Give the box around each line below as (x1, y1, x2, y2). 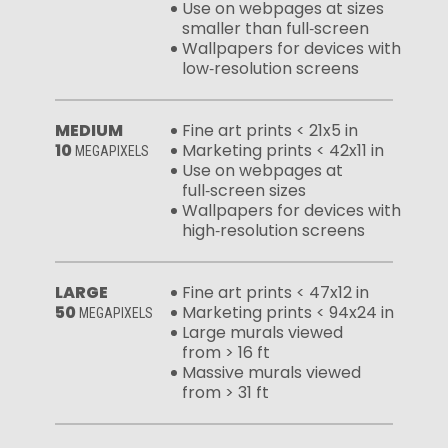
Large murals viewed (182, 320, 343, 344)
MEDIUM (55, 118, 123, 142)
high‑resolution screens (182, 218, 365, 242)
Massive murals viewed (182, 360, 361, 384)
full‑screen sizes (182, 178, 306, 202)
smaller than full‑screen (182, 16, 369, 40)
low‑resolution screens (182, 56, 359, 80)
